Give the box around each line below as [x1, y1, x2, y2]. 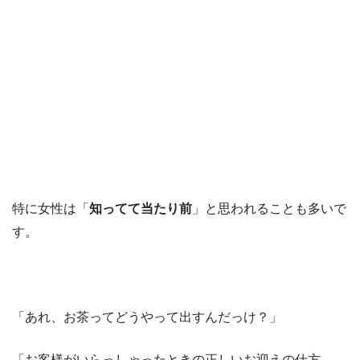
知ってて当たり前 [89, 202, 192, 216]
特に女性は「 [12, 202, 89, 216]
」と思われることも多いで [192, 202, 346, 216]
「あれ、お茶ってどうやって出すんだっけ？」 [12, 310, 282, 325]
